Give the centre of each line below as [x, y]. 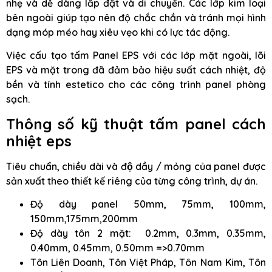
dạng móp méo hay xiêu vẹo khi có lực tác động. [118, 32]
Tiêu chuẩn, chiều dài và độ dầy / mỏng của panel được [136, 166]
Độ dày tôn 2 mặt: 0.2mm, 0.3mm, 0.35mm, [148, 233]
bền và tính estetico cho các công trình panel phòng [136, 85]
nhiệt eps [39, 141]
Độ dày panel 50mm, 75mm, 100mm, [148, 204]
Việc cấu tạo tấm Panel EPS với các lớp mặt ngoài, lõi [136, 56]
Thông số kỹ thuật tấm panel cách [136, 124]
